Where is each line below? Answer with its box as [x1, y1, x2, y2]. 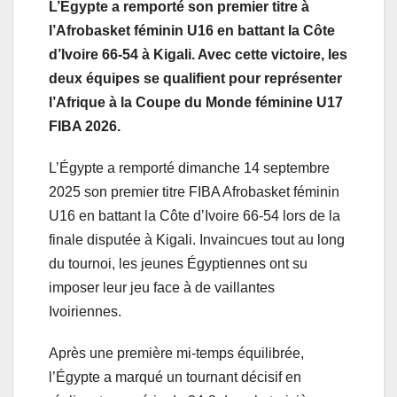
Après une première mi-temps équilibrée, [49, 345, 304, 361]
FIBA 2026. [49, 118, 121, 134]
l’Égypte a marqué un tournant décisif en [49, 369, 301, 385]
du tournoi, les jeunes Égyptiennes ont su [49, 255, 307, 271]
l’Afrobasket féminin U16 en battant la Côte [49, 22, 335, 38]
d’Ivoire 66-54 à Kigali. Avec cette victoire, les [49, 46, 347, 62]
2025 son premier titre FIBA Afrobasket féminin [49, 183, 339, 199]
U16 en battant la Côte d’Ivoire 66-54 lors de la [49, 207, 340, 223]
